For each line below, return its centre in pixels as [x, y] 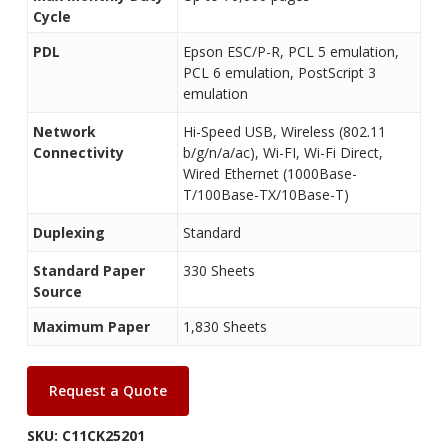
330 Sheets [218, 271]
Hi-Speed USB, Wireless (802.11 [284, 132]
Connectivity [78, 153]
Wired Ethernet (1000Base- [269, 174]
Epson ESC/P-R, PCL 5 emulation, [290, 52]
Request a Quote [107, 391]
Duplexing [68, 233]
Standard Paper [88, 271]
